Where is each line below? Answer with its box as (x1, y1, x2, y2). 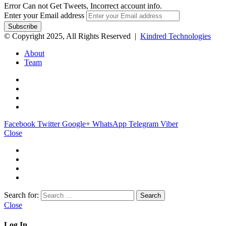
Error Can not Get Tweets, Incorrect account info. (4, 2, 162, 11)
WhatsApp (92, 120, 127, 129)
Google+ (62, 120, 90, 129)
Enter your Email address (4, 11, 84, 20)
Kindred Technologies (140, 32, 211, 41)
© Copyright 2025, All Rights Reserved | (4, 32, 140, 41)
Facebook (4, 120, 35, 129)
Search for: (4, 191, 39, 200)
